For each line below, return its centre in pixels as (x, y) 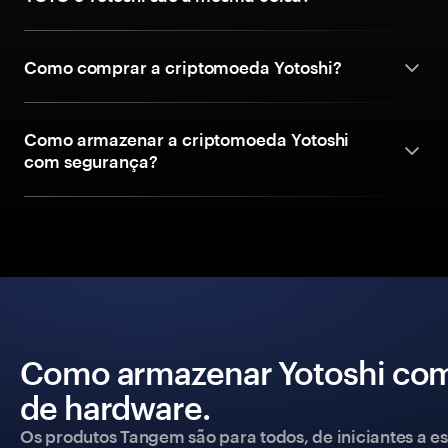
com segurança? (91, 161)
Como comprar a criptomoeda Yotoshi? (183, 67)
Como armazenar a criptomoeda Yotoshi (187, 139)
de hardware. (115, 407)
